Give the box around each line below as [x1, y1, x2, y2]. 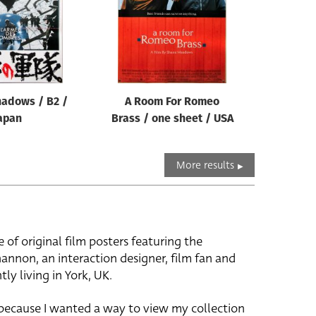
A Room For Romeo [125, 97, 219, 108]
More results [176, 158, 234, 172]
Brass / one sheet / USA [111, 114, 233, 125]
